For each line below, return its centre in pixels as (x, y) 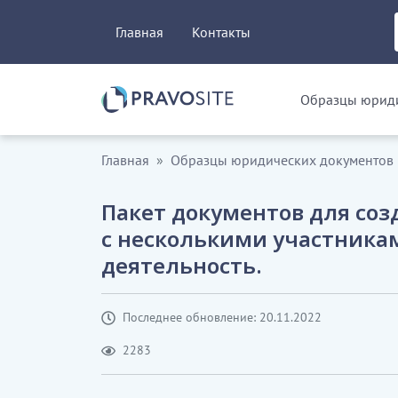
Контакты (221, 32)
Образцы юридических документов (282, 160)
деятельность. (182, 265)
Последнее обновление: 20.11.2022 (222, 317)
